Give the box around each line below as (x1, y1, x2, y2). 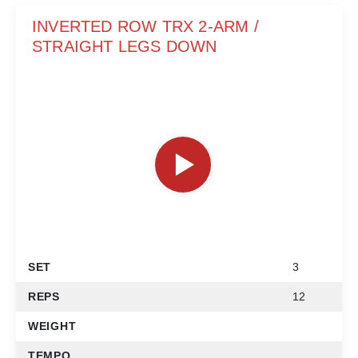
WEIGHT (28, 319, 77, 332)
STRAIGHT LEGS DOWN (32, 38, 217, 56)
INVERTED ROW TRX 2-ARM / (32, 18, 259, 36)
